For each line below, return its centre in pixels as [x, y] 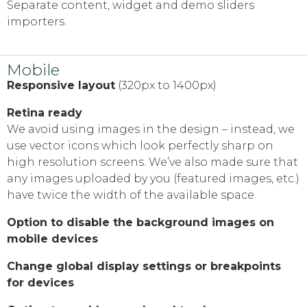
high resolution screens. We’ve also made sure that [152, 162]
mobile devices [52, 239]
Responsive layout [61, 86]
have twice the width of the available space [131, 195]
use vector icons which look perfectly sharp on [140, 146]
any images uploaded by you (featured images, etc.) [153, 179]
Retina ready [45, 113]
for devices [40, 283]
